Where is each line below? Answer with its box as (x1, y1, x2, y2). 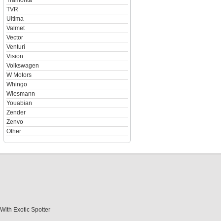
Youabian (6, 100, 32, 107)
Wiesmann (6, 90, 35, 97)
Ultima (6, 15, 24, 22)
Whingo (6, 81, 27, 88)
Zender (6, 109, 26, 116)
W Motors (6, 72, 32, 78)
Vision (6, 53, 23, 60)
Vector (6, 34, 23, 41)
